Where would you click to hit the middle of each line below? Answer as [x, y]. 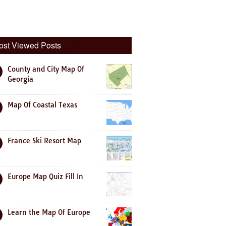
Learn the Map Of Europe [49, 212]
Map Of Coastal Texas [42, 105]
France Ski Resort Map [44, 141]
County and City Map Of [46, 69]
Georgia [20, 79]
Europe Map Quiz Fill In [45, 177]
